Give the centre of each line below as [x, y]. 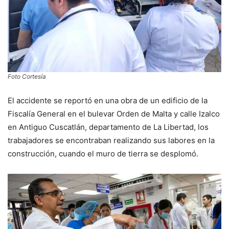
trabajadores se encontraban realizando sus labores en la [111, 140]
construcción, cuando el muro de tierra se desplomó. [103, 153]
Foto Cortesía [27, 76]
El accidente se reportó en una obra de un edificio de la [108, 100]
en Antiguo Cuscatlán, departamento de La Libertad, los [108, 127]
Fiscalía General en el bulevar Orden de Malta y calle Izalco [114, 113]
